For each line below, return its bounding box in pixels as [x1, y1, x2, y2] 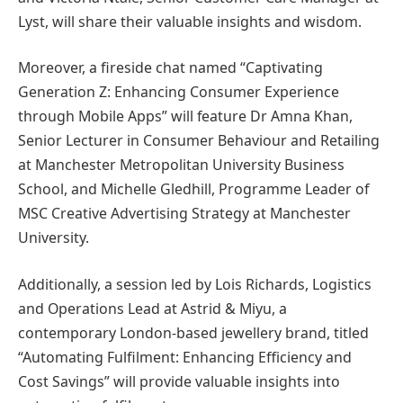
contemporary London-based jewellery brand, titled [18, 322, 369, 343]
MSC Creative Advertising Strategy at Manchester [18, 203, 351, 224]
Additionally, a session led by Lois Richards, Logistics [18, 273, 372, 294]
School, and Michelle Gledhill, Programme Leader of [18, 179, 369, 200]
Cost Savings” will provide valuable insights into [18, 371, 340, 391]
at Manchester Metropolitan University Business [18, 155, 345, 175]
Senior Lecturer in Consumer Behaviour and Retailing [18, 130, 380, 151]
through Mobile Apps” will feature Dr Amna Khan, [18, 106, 353, 127]
